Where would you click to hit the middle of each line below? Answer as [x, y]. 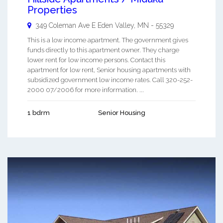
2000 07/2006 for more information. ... [86, 90]
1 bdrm [39, 112]
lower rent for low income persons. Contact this [96, 60]
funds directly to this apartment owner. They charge [103, 50]
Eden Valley [116, 25]
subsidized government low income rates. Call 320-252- [110, 80]
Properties [52, 10]
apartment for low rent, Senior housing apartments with [109, 70]
